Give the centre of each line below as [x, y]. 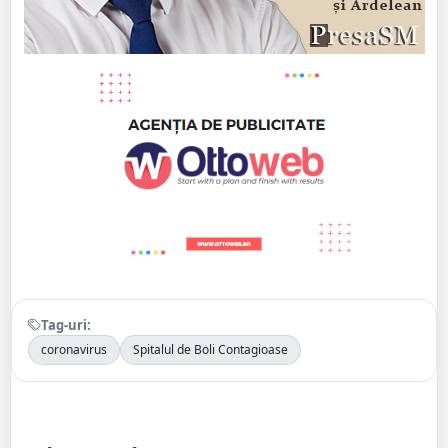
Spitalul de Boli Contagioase [210, 349]
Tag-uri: [66, 324]
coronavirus [74, 349]
